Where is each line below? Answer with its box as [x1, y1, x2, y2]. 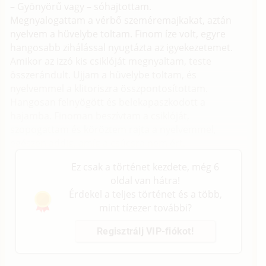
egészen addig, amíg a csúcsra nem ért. [10, 136, 186, 150]
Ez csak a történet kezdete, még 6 [71, 160, 219, 173]
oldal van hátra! [110, 173, 180, 187]
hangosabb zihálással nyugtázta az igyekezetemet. [10, 40, 233, 54]
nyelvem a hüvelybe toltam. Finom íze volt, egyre [10, 27, 226, 40]
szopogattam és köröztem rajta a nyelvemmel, [10, 122, 217, 136]
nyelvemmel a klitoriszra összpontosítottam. [10, 81, 208, 95]
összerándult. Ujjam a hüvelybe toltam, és [10, 68, 197, 81]
